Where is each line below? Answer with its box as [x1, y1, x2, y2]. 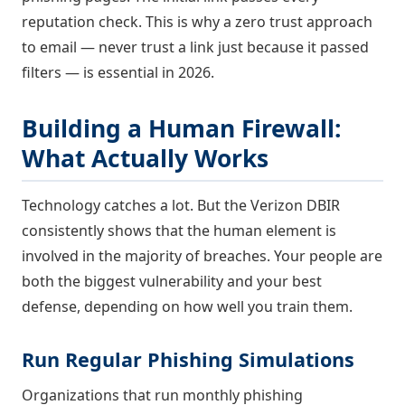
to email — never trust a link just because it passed [22, 37, 369, 58]
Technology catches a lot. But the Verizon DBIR [22, 194, 340, 215]
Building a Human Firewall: [22, 112, 342, 146]
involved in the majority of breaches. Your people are [22, 245, 382, 266]
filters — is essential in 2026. [22, 62, 214, 83]
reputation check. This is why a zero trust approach [22, 12, 372, 33]
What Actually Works [22, 142, 268, 175]
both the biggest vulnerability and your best [22, 270, 322, 291]
